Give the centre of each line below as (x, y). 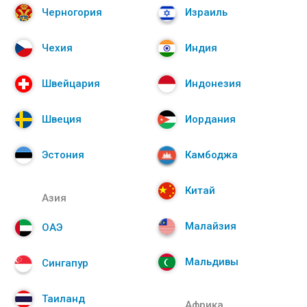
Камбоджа (211, 155)
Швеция (62, 120)
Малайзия (211, 226)
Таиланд (63, 299)
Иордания (210, 120)
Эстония (63, 155)
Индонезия (213, 84)
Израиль (206, 13)
